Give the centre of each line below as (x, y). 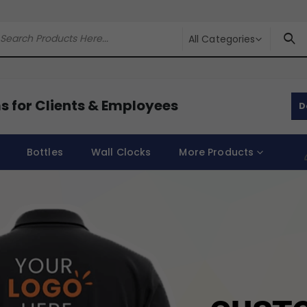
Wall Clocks (121, 152)
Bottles (45, 152)
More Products (217, 152)
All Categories (222, 39)
